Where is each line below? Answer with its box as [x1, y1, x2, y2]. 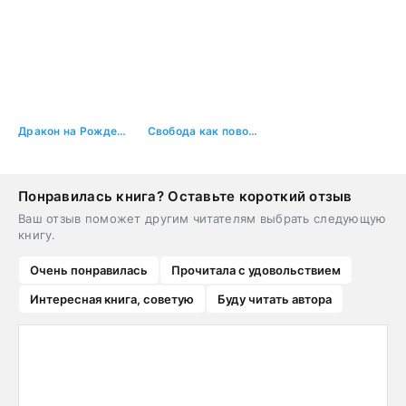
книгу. [18, 227, 56, 242]
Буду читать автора [217, 291, 332, 306]
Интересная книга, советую [30, 291, 194, 306]
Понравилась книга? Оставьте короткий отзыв [18, 187, 353, 205]
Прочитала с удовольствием [171, 262, 341, 277]
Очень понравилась [30, 262, 148, 277]
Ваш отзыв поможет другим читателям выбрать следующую [18, 210, 387, 226]
